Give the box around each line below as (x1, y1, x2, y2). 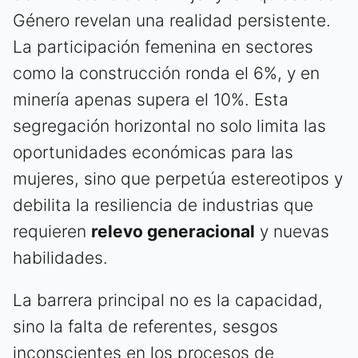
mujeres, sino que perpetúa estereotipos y (13, 169, 343, 189)
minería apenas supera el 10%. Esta (13, 89, 288, 110)
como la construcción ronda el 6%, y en (13, 63, 320, 84)
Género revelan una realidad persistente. (13, 10, 331, 31)
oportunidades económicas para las (13, 142, 293, 163)
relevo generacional (91, 221, 255, 242)
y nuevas (255, 221, 329, 242)
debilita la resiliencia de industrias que (13, 195, 313, 216)
